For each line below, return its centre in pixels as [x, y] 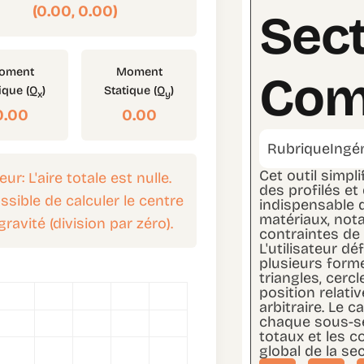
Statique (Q [135, 91]
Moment [139, 72]
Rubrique [299, 149]
